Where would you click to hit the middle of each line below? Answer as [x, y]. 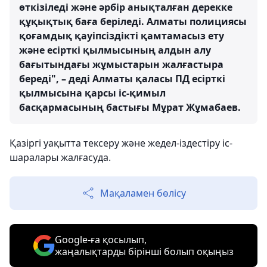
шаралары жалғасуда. [60, 157]
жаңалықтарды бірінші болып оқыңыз [144, 252]
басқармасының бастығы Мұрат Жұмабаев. [130, 107]
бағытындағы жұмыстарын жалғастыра [121, 64]
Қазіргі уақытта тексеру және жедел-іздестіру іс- [121, 143]
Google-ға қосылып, [101, 240]
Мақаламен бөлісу [143, 193]
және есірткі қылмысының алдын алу [115, 50]
